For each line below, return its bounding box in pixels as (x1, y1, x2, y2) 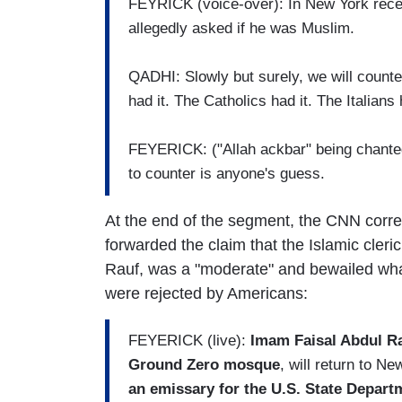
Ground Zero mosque (128, 356, 280, 374)
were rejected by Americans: (105, 284, 308, 302)
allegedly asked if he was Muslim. (128, 20, 354, 38)
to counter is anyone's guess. (128, 165, 325, 183)
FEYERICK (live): (128, 332, 250, 350)
